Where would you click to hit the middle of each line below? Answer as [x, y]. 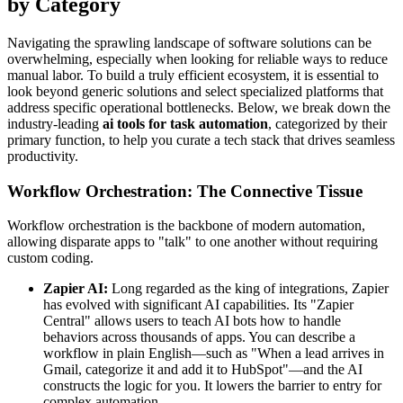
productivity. [43, 157]
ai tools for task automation [185, 124]
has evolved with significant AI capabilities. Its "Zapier [198, 305]
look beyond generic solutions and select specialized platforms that [195, 92]
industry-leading [55, 124]
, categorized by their [327, 124]
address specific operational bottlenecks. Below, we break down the [199, 108]
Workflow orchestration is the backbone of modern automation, [186, 226]
